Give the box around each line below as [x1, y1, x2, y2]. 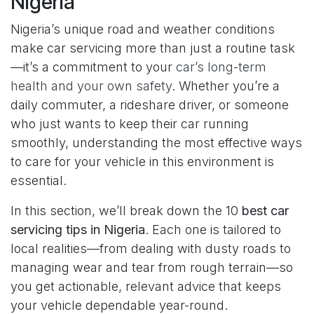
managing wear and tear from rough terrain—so [11, 260, 293, 275]
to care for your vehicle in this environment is [11, 154, 274, 170]
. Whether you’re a [172, 78, 280, 94]
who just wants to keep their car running [11, 116, 249, 132]
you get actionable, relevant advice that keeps [11, 279, 281, 294]
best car [242, 203, 289, 219]
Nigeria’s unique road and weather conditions [11, 22, 275, 37]
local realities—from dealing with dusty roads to [11, 241, 291, 257]
